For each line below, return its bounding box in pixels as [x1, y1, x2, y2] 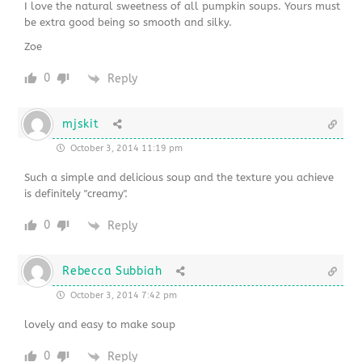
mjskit [62, 117, 99, 132]
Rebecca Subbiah [62, 264, 162, 279]
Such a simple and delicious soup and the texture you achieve [24, 171, 335, 184]
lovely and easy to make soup [24, 318, 176, 331]
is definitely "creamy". [24, 187, 128, 200]
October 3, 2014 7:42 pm [68, 290, 178, 301]
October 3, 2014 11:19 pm [68, 143, 183, 154]
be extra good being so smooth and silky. [24, 16, 233, 29]
